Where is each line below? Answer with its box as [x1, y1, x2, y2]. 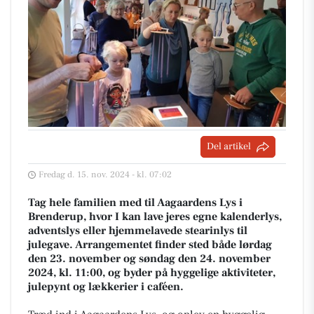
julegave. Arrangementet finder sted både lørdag [28, 238, 272, 252]
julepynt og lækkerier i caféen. [28, 280, 184, 294]
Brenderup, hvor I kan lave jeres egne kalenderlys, [28, 210, 282, 224]
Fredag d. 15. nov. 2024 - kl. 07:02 [39, 169, 172, 180]
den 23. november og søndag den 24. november [28, 252, 271, 266]
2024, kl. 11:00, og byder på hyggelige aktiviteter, [28, 266, 275, 280]
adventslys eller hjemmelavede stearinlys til [28, 224, 247, 238]
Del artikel [207, 140, 251, 153]
